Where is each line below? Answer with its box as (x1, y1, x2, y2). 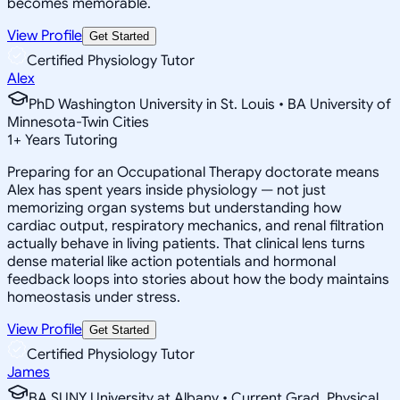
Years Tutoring (21, 130, 118, 149)
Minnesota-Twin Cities (7, 112, 149, 131)
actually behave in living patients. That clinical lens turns (7, 234, 365, 253)
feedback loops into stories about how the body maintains (7, 270, 389, 288)
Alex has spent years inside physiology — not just (7, 180, 326, 199)
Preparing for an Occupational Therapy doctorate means (7, 162, 379, 181)
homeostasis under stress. (7, 287, 180, 306)
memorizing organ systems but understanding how (7, 198, 341, 217)
